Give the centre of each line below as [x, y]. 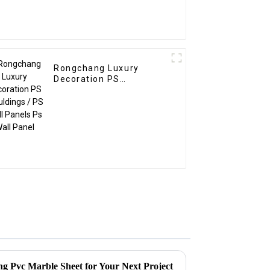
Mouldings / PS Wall [100, 90]
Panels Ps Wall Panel [102, 101]
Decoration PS [87, 79]
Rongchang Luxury [96, 68]
